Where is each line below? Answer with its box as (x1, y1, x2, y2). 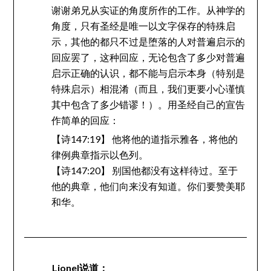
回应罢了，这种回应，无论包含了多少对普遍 (51, 51, 245, 64)
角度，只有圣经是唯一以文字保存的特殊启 (51, 20, 235, 32)
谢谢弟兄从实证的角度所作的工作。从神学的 (51, 4, 245, 16)
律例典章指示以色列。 (51, 149, 148, 161)
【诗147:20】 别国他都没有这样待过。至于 (51, 165, 238, 177)
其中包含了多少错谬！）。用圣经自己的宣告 (51, 99, 245, 111)
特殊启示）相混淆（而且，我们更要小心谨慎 (51, 83, 245, 95)
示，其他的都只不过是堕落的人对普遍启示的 (51, 36, 245, 48)
